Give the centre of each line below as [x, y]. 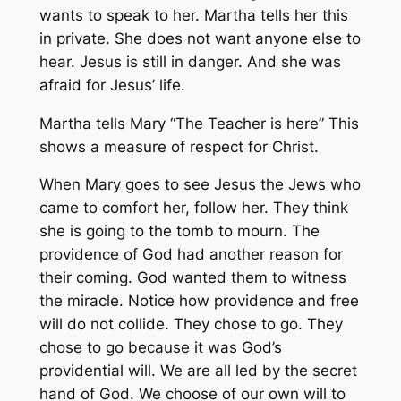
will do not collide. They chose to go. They [191, 324]
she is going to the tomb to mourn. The [179, 231]
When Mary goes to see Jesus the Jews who [200, 185]
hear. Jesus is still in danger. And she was [190, 61]
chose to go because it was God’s [160, 348]
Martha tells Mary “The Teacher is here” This [199, 123]
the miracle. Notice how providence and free [199, 301]
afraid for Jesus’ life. [112, 85]
